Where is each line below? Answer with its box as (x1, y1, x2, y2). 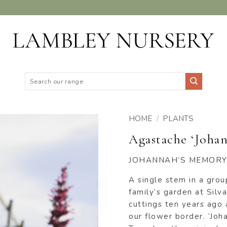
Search (24, 72, 47, 81)
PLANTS (163, 113, 194, 124)
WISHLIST (43, 155, 77, 164)
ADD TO (46, 144, 73, 154)
